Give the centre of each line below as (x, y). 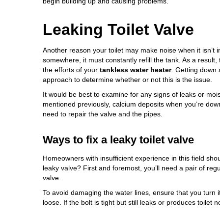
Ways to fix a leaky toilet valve (118, 140)
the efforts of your (71, 70)
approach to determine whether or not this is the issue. (127, 80)
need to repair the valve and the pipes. (103, 114)
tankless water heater (136, 70)
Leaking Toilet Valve (118, 30)
